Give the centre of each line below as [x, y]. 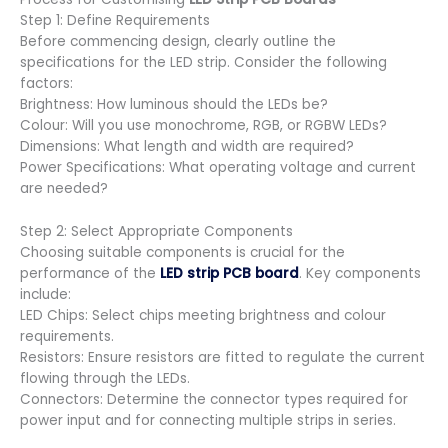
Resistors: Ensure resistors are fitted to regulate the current [222, 357]
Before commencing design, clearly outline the [178, 41]
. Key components [360, 273]
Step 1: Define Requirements [115, 20]
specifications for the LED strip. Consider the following [203, 62]
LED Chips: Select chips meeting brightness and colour [203, 315]
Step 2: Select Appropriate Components [156, 231]
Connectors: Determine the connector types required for [214, 399]
